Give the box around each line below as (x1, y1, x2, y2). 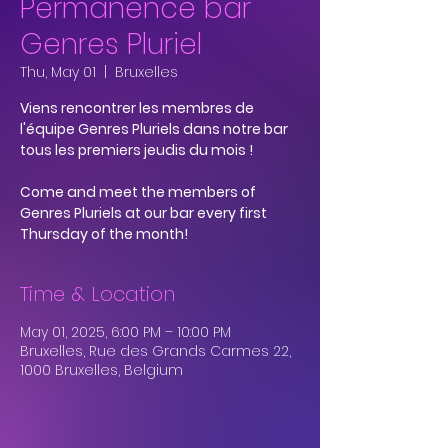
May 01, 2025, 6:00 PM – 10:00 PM (20, 322, 231, 342)
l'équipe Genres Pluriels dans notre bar (20, 119, 288, 139)
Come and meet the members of (20, 182, 256, 202)
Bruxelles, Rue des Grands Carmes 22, (20, 341, 291, 361)
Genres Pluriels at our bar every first (20, 203, 267, 223)
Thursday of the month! (20, 224, 188, 244)
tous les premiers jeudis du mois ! (20, 140, 253, 160)
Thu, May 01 (20, 62, 96, 82)
